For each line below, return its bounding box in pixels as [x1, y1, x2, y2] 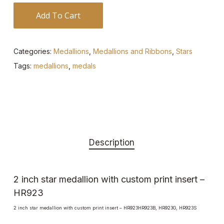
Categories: [13, 46, 53, 55]
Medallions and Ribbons [92, 46, 172, 55]
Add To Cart [35, 9, 80, 21]
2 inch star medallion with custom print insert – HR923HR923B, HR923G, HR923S [13, 204, 196, 210]
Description [89, 137, 135, 147]
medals [72, 61, 96, 70]
